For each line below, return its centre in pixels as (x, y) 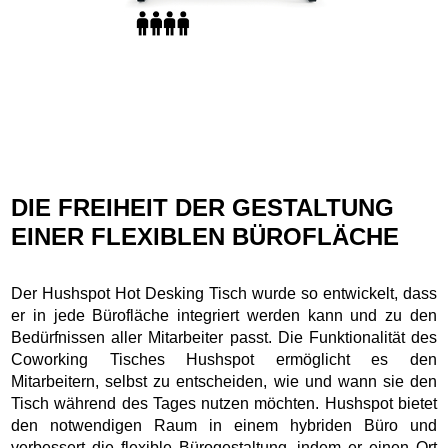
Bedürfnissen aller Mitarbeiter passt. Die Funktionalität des (224, 337)
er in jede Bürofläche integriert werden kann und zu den (224, 315)
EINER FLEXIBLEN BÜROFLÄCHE (205, 236)
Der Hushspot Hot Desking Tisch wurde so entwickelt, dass (224, 293)
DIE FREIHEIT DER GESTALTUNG (203, 207)
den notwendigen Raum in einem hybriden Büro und (224, 425)
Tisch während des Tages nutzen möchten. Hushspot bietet (224, 403)
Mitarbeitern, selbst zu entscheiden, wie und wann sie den (224, 381)
